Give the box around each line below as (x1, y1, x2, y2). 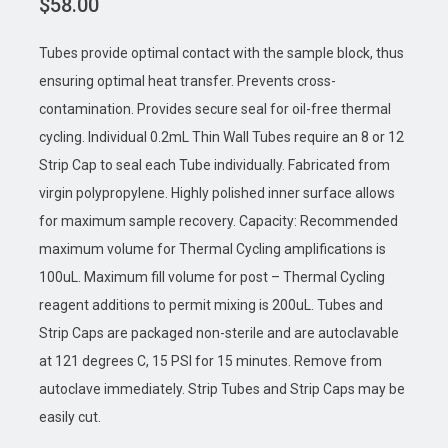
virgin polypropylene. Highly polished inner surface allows (38, 184, 395, 201)
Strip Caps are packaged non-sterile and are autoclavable (38, 324, 399, 341)
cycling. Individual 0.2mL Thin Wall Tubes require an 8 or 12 (38, 128, 404, 145)
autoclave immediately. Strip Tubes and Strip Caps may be (38, 380, 405, 397)
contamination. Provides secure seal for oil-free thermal (38, 100, 391, 117)
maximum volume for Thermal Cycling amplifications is (38, 240, 386, 257)
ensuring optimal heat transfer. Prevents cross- (38, 72, 336, 89)
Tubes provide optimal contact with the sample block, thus (38, 44, 404, 61)
